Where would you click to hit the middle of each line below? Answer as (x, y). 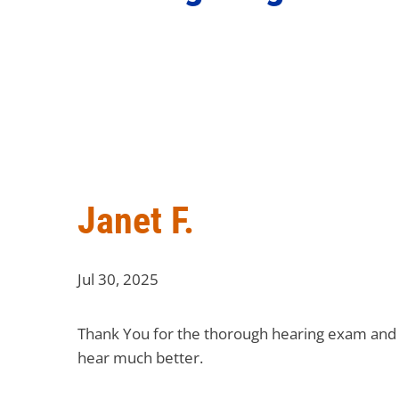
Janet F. (136, 220)
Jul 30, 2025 (118, 279)
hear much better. (140, 358)
